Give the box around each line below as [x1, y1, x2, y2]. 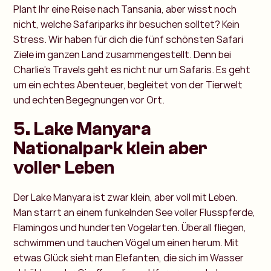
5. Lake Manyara [13, 119, 152, 140]
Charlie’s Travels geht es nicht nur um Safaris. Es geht [13, 63, 251, 77]
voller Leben [13, 157, 115, 179]
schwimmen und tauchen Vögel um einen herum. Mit [13, 236, 240, 250]
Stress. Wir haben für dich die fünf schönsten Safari [13, 33, 244, 47]
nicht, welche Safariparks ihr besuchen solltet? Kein [13, 18, 240, 31]
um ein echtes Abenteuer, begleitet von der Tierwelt [13, 78, 243, 92]
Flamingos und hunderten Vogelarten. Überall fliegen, [13, 221, 247, 235]
